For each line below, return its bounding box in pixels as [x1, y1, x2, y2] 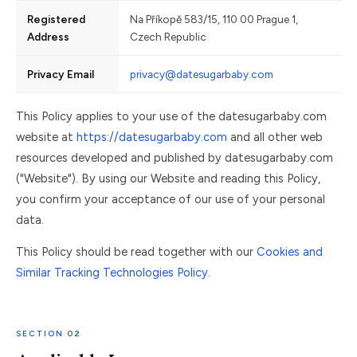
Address [27, 30, 69, 43]
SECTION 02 [16, 328, 81, 339]
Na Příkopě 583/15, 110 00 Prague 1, [130, 13, 298, 25]
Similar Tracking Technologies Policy [16, 265, 208, 280]
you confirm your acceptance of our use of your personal [16, 192, 325, 206]
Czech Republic [130, 30, 206, 43]
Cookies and [257, 245, 323, 259]
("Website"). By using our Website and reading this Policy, [16, 171, 320, 186]
